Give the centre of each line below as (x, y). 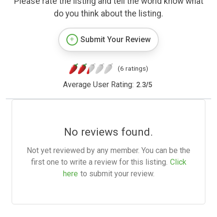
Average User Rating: (98, 85)
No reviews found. (108, 132)
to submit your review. (117, 174)
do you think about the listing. (108, 14)
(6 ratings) (133, 69)
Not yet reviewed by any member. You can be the (108, 151)
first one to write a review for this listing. (99, 162)
